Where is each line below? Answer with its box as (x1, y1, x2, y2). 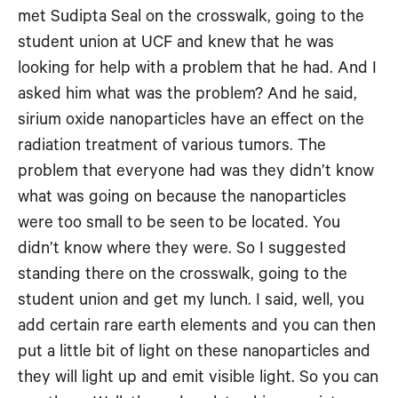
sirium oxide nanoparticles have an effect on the (18, 110, 364, 129)
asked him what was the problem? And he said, (18, 84, 357, 103)
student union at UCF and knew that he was (18, 33, 334, 52)
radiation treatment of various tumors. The (18, 136, 326, 155)
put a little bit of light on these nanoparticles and (18, 342, 370, 361)
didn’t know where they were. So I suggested (18, 239, 346, 258)
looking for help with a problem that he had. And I (18, 59, 377, 77)
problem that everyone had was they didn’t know (18, 162, 374, 180)
